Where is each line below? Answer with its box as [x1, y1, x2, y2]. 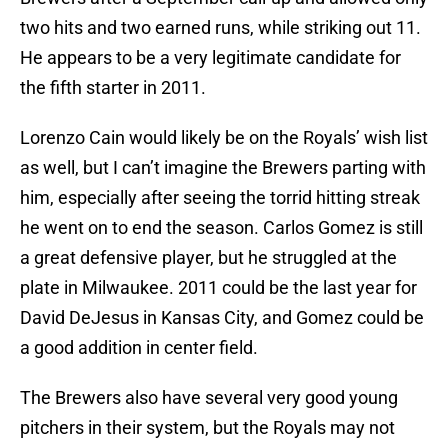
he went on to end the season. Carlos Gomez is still [20, 217, 423, 239]
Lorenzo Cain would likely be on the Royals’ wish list [20, 127, 428, 149]
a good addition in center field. [20, 337, 258, 359]
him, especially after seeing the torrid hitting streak [20, 187, 420, 209]
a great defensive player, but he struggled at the [20, 247, 397, 269]
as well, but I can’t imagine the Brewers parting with [20, 157, 426, 179]
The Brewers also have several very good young [20, 387, 398, 409]
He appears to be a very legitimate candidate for [20, 47, 401, 69]
